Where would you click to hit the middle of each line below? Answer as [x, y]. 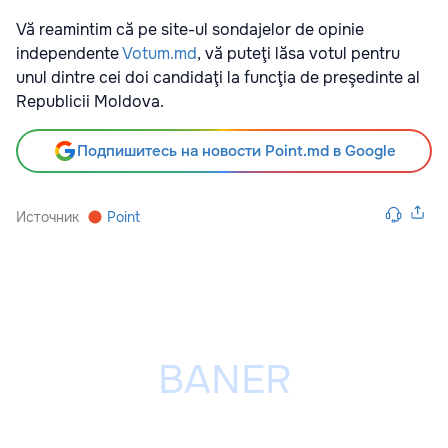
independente [69, 54]
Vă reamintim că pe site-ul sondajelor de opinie [190, 30]
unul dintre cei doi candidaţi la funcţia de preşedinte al [218, 78]
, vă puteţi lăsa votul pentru [298, 54]
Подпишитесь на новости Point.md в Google [236, 151]
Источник [47, 217]
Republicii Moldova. [90, 102]
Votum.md [159, 54]
